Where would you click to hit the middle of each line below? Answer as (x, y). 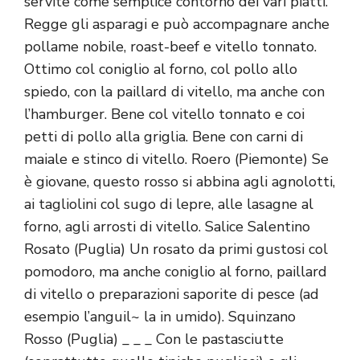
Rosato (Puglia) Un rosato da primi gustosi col (176, 250)
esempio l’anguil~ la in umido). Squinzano (160, 317)
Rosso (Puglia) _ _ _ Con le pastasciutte (154, 340)
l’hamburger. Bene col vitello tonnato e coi (164, 115)
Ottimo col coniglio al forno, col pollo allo (161, 70)
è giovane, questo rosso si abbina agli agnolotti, (180, 182)
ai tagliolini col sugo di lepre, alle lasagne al (169, 205)
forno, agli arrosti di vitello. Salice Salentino (167, 227)
